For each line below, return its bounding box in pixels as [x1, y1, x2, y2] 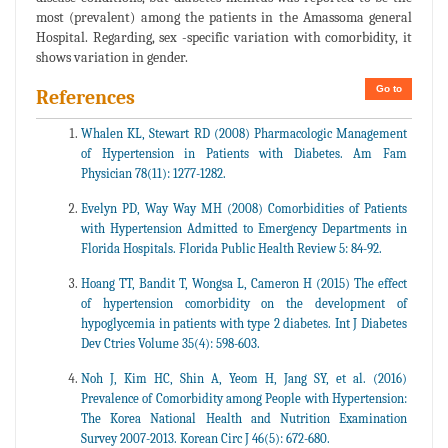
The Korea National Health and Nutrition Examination [81, 410, 407, 426]
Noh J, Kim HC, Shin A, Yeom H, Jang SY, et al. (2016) [81, 370, 407, 386]
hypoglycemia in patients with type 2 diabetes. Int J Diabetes [81, 315, 407, 331]
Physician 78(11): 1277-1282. [81, 165, 226, 181]
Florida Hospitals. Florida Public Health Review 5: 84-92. [81, 240, 382, 256]
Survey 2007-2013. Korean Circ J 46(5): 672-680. [81, 430, 330, 446]
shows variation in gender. [36, 48, 188, 66]
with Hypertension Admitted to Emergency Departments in [81, 220, 407, 236]
